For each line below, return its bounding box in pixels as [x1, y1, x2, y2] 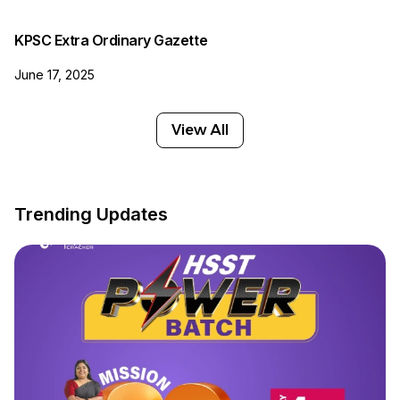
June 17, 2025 [14, 66, 95, 82]
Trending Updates [14, 203, 168, 225]
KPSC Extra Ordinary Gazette [14, 30, 208, 49]
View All [171, 121, 229, 138]
